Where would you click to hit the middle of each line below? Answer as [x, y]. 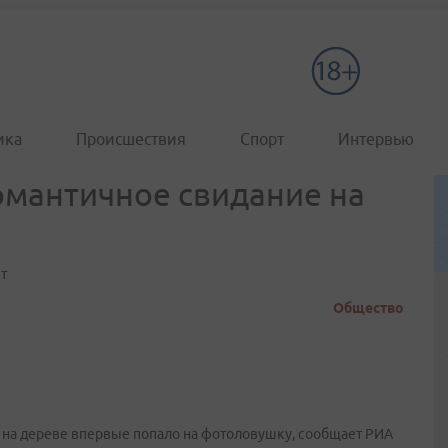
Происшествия [131, 139]
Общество [368, 308]
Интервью [376, 139]
